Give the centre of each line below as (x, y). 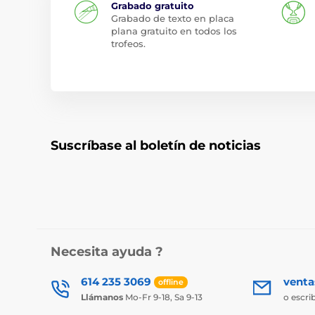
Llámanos (102, 297)
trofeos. (128, 43)
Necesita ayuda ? (107, 251)
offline (171, 282)
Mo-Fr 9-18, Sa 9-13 (163, 297)
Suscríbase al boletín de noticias (156, 145)
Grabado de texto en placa (173, 18)
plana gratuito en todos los (174, 31)
